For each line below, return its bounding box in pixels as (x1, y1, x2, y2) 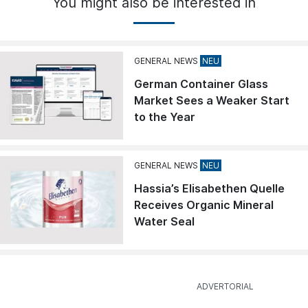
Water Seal (134, 214, 195, 229)
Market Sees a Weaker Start (134, 93, 290, 108)
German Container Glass (134, 77, 269, 91)
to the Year (134, 110, 196, 124)
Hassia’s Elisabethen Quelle (134, 181, 285, 196)
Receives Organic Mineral (134, 198, 274, 212)
